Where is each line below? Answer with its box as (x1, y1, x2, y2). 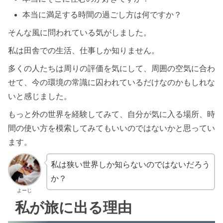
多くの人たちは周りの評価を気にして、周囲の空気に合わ (8, 64, 215, 73)
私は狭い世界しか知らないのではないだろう (50, 160, 210, 169)
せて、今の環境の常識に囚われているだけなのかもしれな (8, 78, 215, 87)
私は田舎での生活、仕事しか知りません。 (8, 46, 159, 55)
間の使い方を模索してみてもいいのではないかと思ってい (8, 123, 215, 132)
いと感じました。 (8, 92, 72, 101)
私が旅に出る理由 (15, 200, 132, 216)
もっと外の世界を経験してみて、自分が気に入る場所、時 (8, 110, 215, 118)
